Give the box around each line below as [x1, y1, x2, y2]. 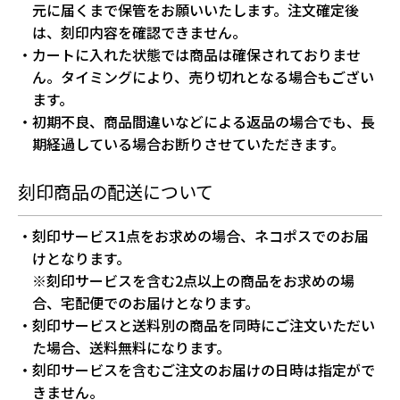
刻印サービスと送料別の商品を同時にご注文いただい [32, 313, 375, 336]
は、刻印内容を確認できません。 [32, 21, 246, 43]
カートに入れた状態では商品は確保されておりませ [32, 43, 361, 65]
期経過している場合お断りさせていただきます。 [32, 132, 345, 154]
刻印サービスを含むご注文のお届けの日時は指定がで [32, 358, 375, 380]
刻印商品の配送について [18, 178, 213, 204]
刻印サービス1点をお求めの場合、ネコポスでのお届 [32, 224, 369, 246]
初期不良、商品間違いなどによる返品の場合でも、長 [32, 110, 375, 132]
